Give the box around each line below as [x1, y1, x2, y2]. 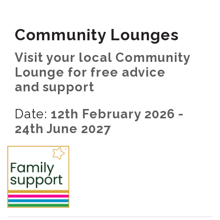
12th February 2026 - [47, 106, 184, 121]
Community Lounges [15, 25, 179, 44]
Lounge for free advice [15, 64, 165, 80]
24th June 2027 [15, 121, 111, 136]
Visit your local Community [15, 50, 190, 65]
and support [15, 79, 94, 94]
